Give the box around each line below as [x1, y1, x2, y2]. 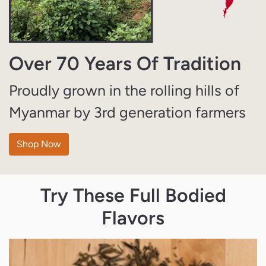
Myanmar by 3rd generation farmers [9, 103, 246, 122]
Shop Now [17, 138, 61, 150]
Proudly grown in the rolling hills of [9, 81, 239, 100]
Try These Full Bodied [40, 184, 226, 207]
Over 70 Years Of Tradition [9, 52, 241, 75]
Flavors [102, 207, 164, 230]
